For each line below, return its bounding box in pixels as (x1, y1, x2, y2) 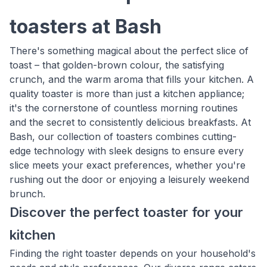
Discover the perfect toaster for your (10, 204, 243, 220)
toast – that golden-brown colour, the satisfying (10, 59, 224, 71)
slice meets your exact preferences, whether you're (10, 159, 246, 171)
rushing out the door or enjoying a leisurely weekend (10, 173, 249, 185)
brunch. (10, 188, 45, 200)
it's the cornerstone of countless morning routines (10, 102, 238, 114)
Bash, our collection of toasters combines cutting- (10, 131, 237, 142)
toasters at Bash (10, 15, 162, 38)
